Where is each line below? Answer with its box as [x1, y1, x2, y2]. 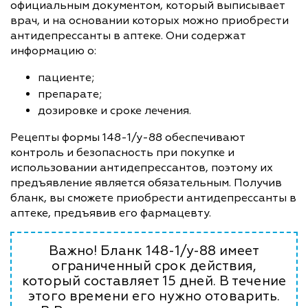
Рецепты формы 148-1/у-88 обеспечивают [10, 130, 245, 144]
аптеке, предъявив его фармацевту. [10, 206, 214, 220]
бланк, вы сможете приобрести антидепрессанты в [10, 190, 296, 205]
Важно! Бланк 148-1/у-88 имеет [49, 242, 259, 259]
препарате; [38, 87, 102, 101]
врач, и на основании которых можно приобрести [10, 13, 289, 27]
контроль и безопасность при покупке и [10, 145, 234, 159]
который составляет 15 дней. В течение [22, 272, 286, 289]
